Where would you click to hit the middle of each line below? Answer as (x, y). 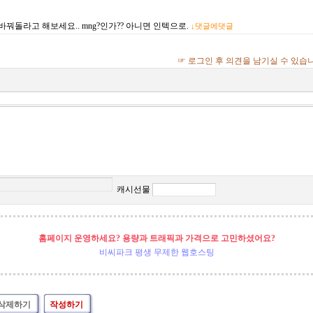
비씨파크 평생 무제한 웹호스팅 (156, 252)
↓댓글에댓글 (212, 26)
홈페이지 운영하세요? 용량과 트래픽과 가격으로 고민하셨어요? (156, 238)
